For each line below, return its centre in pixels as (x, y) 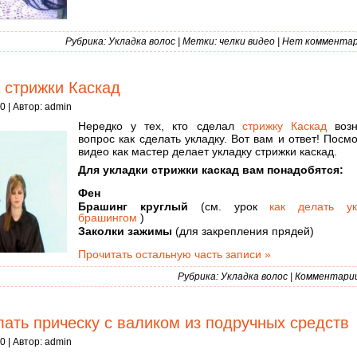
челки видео (247, 41)
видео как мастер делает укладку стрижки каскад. (208, 152)
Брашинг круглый (133, 207)
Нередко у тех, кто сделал (160, 126)
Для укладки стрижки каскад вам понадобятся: (211, 170)
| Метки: (197, 41)
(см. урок (229, 207)
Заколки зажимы (125, 231)
